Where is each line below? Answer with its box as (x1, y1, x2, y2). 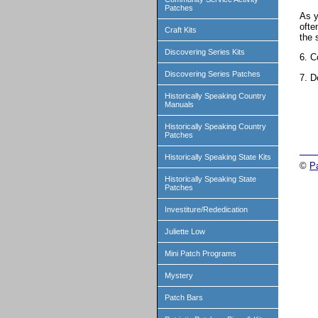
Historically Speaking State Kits (165, 153, 271, 161)
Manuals (165, 100, 194, 109)
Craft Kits (165, 26, 197, 34)
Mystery (165, 271, 193, 280)
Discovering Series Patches (165, 70, 261, 78)
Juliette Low (165, 227, 205, 236)
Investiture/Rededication (165, 205, 248, 214)
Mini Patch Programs (165, 249, 236, 258)
